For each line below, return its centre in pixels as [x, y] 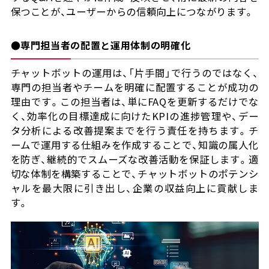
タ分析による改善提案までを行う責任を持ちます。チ [134, 131]
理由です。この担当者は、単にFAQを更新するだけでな [134, 102]
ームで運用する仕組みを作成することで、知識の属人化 [134, 145]
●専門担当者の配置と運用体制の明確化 [101, 45]
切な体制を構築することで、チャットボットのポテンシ [134, 174]
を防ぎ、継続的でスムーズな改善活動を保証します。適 [134, 159]
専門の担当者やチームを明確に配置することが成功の [134, 87]
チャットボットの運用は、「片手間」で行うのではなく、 [134, 73]
